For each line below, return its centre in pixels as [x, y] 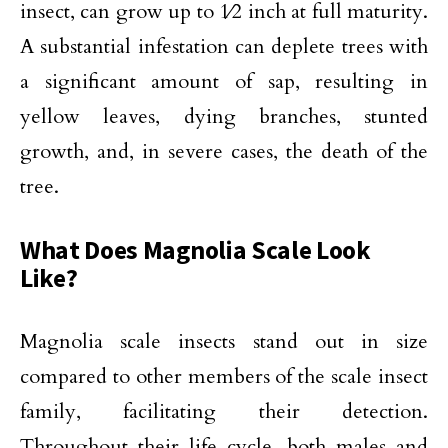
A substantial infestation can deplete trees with [224, 47]
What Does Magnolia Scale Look [195, 250]
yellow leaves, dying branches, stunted [224, 117]
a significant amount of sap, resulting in [224, 82]
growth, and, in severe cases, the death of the [224, 152]
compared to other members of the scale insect [224, 377]
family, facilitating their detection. [224, 412]
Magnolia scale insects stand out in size [224, 342]
